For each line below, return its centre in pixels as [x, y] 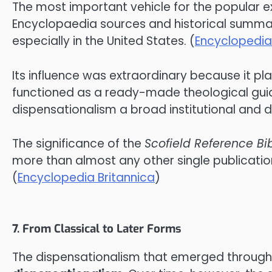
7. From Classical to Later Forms [97, 228]
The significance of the [78, 144]
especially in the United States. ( [104, 41]
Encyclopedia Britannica [86, 178]
